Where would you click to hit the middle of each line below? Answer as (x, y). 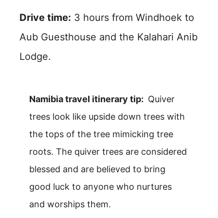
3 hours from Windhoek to (134, 17)
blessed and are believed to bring (97, 169)
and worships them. (70, 204)
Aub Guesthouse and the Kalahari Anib (109, 37)
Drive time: (45, 17)
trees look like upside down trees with (107, 116)
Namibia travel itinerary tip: (87, 99)
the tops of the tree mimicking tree (101, 134)
